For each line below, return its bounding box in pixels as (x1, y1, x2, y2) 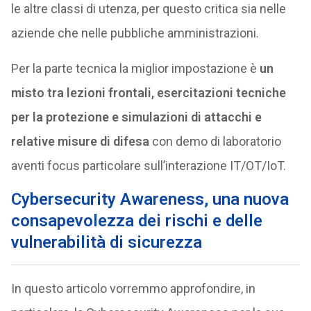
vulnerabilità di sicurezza (10, 233, 202, 252)
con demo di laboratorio (149, 134, 281, 149)
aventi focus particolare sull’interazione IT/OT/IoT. (10, 158, 286, 173)
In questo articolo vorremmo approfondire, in (10, 281, 255, 296)
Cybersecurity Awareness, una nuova (10, 190, 289, 209)
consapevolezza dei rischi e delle (10, 211, 262, 230)
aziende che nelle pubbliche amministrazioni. (10, 26, 259, 40)
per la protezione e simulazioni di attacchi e (10, 110, 262, 124)
